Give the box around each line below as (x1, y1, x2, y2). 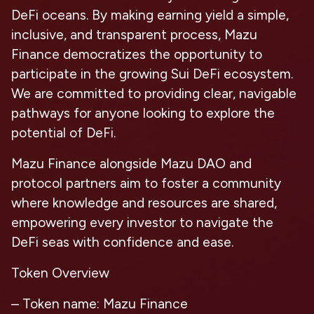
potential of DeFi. (11, 125, 116, 141)
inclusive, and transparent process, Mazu (11, 27, 257, 43)
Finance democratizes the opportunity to (11, 46, 262, 62)
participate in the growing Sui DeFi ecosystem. (11, 66, 293, 82)
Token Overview (11, 265, 113, 281)
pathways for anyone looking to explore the (11, 105, 275, 121)
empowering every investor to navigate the (11, 214, 273, 231)
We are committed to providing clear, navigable (11, 86, 296, 102)
